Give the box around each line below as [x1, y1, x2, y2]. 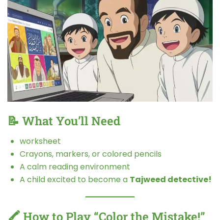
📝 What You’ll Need [7, 113, 120, 129]
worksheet [20, 136, 61, 147]
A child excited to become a [20, 174, 130, 186]
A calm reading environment [20, 161, 130, 173]
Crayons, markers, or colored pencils [20, 148, 162, 160]
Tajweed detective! [130, 174, 212, 186]
